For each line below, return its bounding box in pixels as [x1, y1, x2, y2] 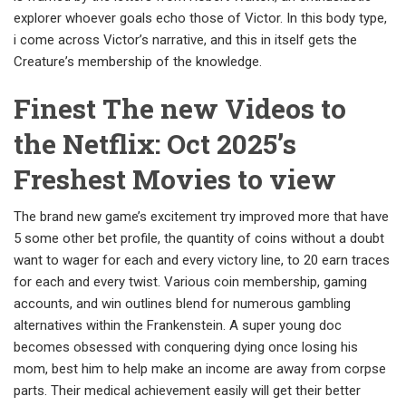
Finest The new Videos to [14, 91, 346, 126]
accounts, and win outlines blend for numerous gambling [14, 295, 351, 312]
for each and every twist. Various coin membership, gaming [14, 274, 367, 290]
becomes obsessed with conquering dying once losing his [14, 339, 358, 355]
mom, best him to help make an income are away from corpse [14, 361, 386, 377]
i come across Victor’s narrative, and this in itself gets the [14, 32, 357, 48]
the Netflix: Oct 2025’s [14, 126, 296, 161]
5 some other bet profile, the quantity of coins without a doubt [14, 230, 384, 246]
